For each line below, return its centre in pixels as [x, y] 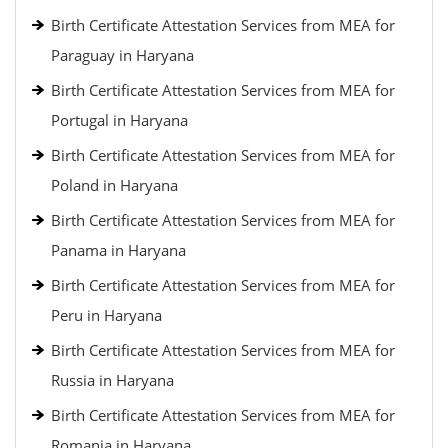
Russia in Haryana [112, 380]
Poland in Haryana [114, 185]
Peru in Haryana [106, 315]
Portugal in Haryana [119, 120]
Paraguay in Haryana [122, 55]
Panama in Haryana [118, 250]
